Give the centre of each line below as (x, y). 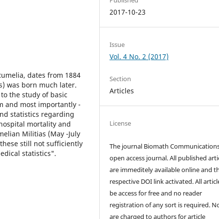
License (120, 123)
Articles (122, 91)
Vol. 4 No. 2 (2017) (139, 56)
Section (120, 79)
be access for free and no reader (156, 193)
